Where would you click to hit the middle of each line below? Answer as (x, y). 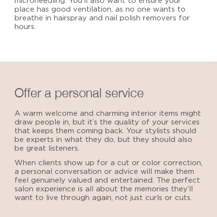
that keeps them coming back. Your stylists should (105, 131)
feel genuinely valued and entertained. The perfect (107, 180)
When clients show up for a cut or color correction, (108, 163)
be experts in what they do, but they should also (103, 139)
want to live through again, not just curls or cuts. (103, 198)
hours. (25, 27)
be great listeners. (48, 148)
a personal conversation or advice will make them (104, 171)
